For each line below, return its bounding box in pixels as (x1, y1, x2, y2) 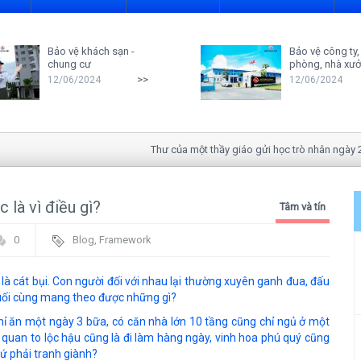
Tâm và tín (280, 201, 326, 214)
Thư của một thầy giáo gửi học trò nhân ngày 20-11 (121, 143, 354, 156)
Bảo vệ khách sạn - (48, 44, 135, 57)
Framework (99, 234, 151, 247)
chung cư (48, 57, 91, 70)
